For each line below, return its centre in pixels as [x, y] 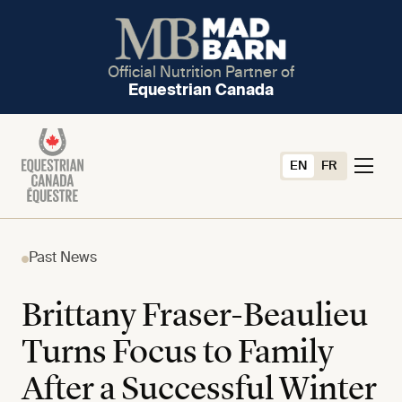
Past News [63, 259]
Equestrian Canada [201, 91]
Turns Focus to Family [178, 354]
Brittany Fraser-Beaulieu [195, 317]
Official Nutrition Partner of [201, 73]
